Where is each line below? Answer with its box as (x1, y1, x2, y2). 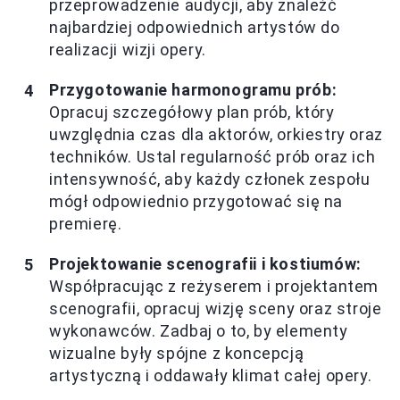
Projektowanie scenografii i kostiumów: (49, 254, 362, 274)
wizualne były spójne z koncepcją (49, 344, 304, 363)
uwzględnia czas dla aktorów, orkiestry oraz (49, 125, 383, 145)
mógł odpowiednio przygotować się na (49, 192, 344, 212)
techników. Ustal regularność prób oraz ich (49, 147, 376, 167)
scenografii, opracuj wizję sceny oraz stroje (49, 299, 382, 319)
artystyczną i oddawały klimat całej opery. (49, 366, 372, 386)
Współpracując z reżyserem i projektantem (49, 277, 379, 296)
